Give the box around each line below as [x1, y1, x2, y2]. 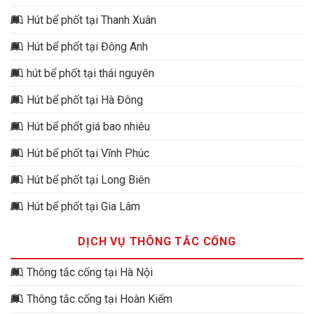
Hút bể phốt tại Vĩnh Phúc [27, 146, 149, 160]
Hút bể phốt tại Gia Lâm [27, 199, 140, 213]
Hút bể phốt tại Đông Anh [27, 39, 148, 53]
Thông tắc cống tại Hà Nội [27, 265, 153, 279]
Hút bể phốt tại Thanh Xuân [27, 13, 156, 27]
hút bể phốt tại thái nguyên [27, 66, 154, 80]
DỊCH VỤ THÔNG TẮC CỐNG [78, 234, 236, 248]
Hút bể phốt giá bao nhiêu [27, 119, 150, 133]
